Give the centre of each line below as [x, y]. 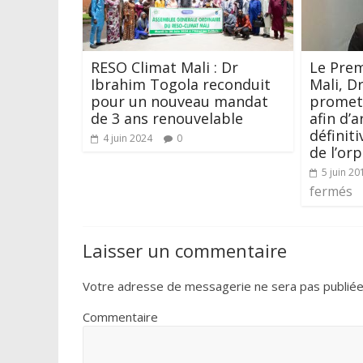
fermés [331, 192]
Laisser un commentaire [185, 251]
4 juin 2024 [128, 138]
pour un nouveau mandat [179, 101]
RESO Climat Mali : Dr [164, 67]
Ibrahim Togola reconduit [181, 84]
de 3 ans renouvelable [167, 118]
